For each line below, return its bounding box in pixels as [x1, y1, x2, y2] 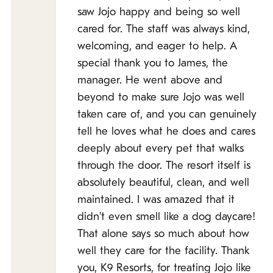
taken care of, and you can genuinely [77, 109, 257, 121]
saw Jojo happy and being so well [77, 7, 240, 18]
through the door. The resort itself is [77, 160, 250, 172]
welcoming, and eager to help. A [77, 41, 237, 52]
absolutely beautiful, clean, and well [77, 177, 249, 189]
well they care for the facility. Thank [77, 246, 249, 257]
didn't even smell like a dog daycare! [77, 211, 255, 223]
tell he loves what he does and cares [77, 126, 255, 138]
